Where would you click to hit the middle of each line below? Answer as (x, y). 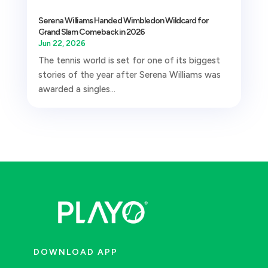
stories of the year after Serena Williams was (129, 74)
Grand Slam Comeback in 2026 (91, 32)
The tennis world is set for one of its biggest (129, 60)
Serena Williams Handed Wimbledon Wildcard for (123, 20)
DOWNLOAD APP (76, 252)
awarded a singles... (77, 89)
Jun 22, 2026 (62, 43)
